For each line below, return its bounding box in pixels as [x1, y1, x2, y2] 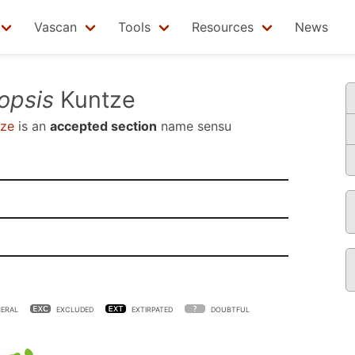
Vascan [34, 19, 77, 35]
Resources [192, 19, 254, 35]
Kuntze [54, 86, 136, 113]
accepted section [50, 118, 157, 134]
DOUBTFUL [211, 305, 250, 314]
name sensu [157, 118, 231, 134]
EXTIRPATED [132, 305, 173, 314]
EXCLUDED [56, 305, 94, 314]
